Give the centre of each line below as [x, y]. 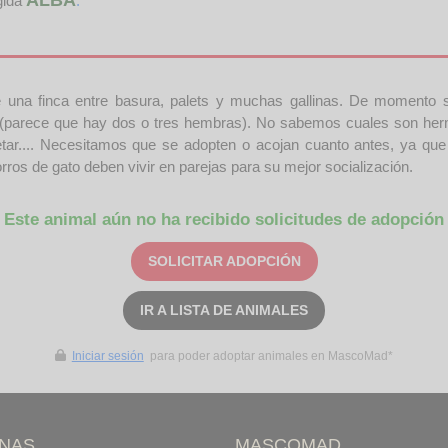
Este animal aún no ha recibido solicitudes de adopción [224, 219]
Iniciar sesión [107, 355]
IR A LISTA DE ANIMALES [224, 309]
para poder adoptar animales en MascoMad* [269, 355]
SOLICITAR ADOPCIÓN [224, 260]
